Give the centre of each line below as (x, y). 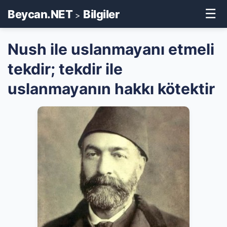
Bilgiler (101, 14)
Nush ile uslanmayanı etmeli (111, 49)
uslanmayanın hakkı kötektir (111, 89)
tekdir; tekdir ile (65, 69)
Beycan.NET (40, 14)
